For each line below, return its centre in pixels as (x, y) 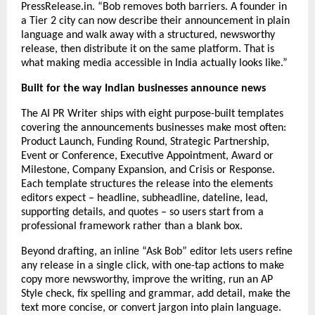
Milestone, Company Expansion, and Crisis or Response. (148, 171)
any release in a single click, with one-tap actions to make (153, 266)
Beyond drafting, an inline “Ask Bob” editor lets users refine (157, 252)
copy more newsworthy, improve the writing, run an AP (147, 280)
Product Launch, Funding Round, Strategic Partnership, (145, 142)
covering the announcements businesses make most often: (154, 128)
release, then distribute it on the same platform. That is (148, 50)
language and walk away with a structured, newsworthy (148, 36)
